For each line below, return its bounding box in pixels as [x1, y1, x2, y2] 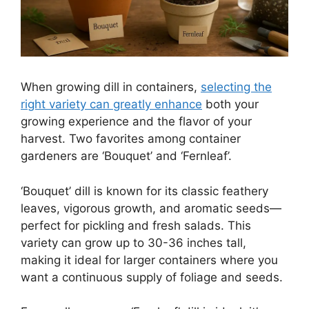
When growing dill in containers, [21, 80, 201, 94]
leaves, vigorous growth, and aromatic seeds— [21, 201, 281, 215]
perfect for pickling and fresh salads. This [21, 218, 251, 232]
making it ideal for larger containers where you [21, 252, 278, 267]
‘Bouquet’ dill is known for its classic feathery [21, 183, 268, 198]
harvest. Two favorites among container [21, 132, 241, 146]
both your [202, 97, 259, 112]
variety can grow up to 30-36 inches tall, [21, 235, 246, 250]
